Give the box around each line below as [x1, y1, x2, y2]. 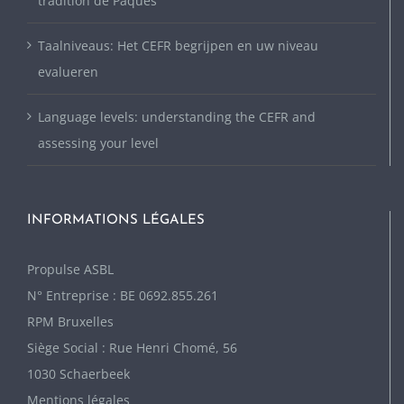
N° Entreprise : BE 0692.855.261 [27, 287, 218, 305]
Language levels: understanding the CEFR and [38, 108, 316, 126]
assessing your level [38, 134, 159, 152]
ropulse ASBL [34, 261, 114, 279]
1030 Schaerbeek [27, 365, 130, 383]
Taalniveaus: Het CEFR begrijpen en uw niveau [38, 37, 318, 55]
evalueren [38, 63, 98, 81]
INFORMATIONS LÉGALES [27, 214, 205, 228]
